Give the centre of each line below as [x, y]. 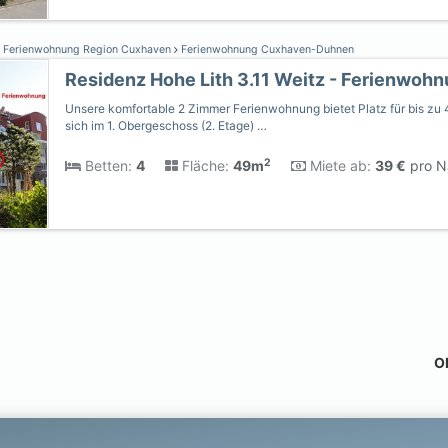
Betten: [106, 165]
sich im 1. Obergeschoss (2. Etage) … [166, 125]
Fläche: [203, 165]
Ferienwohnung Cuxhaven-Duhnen [266, 49]
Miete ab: [338, 165]
